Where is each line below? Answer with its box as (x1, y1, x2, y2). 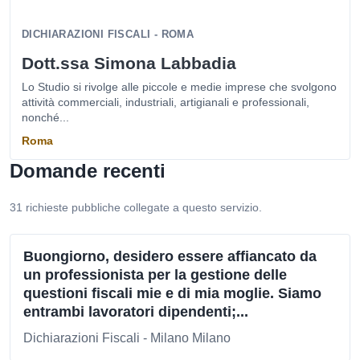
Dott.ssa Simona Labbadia (22, 54, 236, 72)
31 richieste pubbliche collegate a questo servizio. (10, 201, 262, 214)
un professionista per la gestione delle (23, 267, 287, 283)
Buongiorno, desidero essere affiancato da (23, 248, 317, 264)
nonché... (22, 111, 69, 124)
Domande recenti (10, 160, 166, 182)
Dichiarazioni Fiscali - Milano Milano (23, 331, 231, 345)
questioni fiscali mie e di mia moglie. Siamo (23, 285, 321, 301)
